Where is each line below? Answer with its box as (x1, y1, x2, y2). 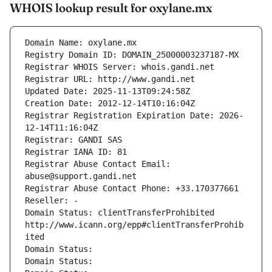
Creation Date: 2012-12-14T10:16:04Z (25, 98, 195, 109)
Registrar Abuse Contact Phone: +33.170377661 (25, 183, 239, 194)
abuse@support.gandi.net (25, 171, 137, 182)
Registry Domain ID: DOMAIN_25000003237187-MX (25, 50, 239, 60)
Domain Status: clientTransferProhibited (25, 208, 214, 218)
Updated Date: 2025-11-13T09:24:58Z (25, 86, 190, 97)
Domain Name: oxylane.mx (25, 38, 137, 48)
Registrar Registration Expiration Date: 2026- (25, 110, 243, 121)
